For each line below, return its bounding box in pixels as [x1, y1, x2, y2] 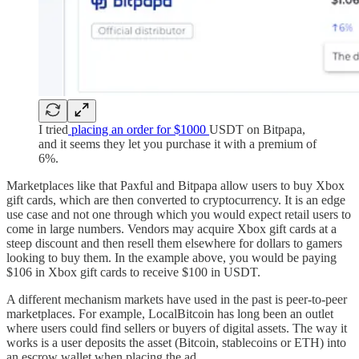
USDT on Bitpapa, [209, 122, 305, 136]
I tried [38, 122, 68, 136]
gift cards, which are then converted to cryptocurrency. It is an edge [6, 192, 345, 207]
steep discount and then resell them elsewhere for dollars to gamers [6, 236, 342, 250]
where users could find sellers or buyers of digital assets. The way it [6, 321, 347, 335]
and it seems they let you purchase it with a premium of [38, 136, 317, 151]
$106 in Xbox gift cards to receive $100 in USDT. [6, 264, 260, 279]
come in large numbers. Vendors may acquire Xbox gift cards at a [6, 221, 337, 236]
